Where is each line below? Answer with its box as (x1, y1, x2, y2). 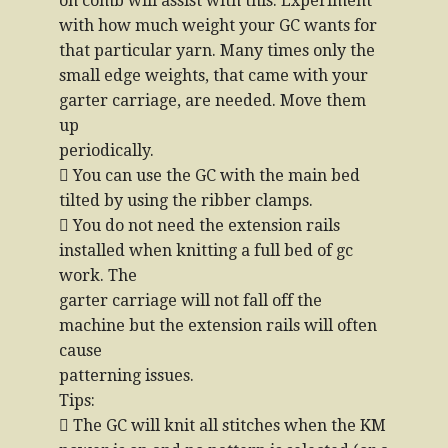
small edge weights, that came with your (59, 66, 368, 85)
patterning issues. (59, 366, 194, 385)
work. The (59, 266, 137, 285)
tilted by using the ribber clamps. (59, 191, 313, 210)
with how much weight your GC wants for (59, 16, 377, 35)
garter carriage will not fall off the (59, 291, 322, 310)
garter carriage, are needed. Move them (59, 91, 366, 110)
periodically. (59, 141, 154, 160)
